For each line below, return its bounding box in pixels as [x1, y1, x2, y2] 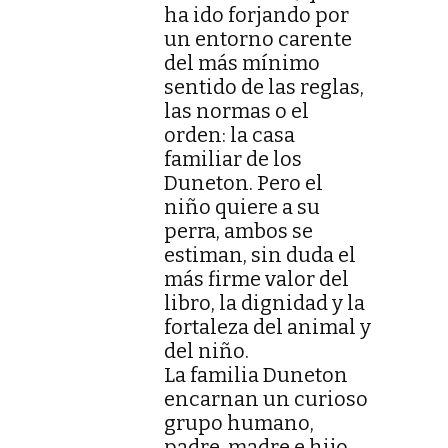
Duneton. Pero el [164, 171, 323, 196]
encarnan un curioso [164, 387, 368, 412]
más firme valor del [164, 267, 349, 292]
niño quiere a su [164, 195, 320, 220]
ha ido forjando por [164, 3, 349, 28]
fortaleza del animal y [164, 315, 371, 340]
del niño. [164, 339, 249, 364]
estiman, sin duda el [164, 243, 356, 268]
